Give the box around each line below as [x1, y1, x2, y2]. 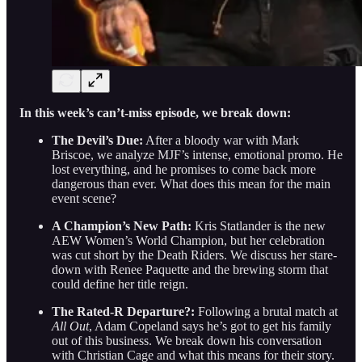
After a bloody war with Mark [143, 133, 299, 148]
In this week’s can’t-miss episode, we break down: [19, 106, 291, 120]
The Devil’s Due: [52, 133, 143, 148]
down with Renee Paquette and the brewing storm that [52, 263, 328, 277]
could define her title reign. [52, 277, 188, 292]
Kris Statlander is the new [192, 219, 326, 234]
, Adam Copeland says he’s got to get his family [89, 319, 331, 334]
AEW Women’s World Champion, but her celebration [52, 234, 325, 248]
